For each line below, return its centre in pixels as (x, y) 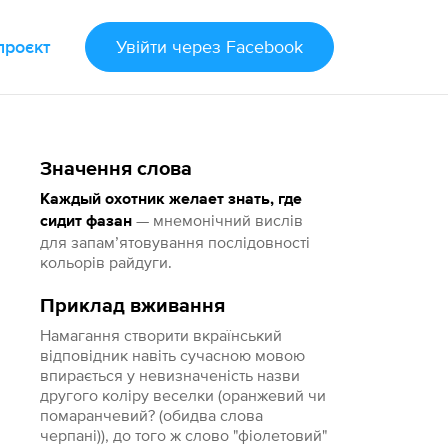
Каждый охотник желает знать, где (171, 200)
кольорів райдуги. (106, 262)
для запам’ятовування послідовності (175, 242)
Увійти (141, 46)
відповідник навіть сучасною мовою (173, 355)
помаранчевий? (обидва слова (152, 415)
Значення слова (116, 169)
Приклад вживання (133, 306)
